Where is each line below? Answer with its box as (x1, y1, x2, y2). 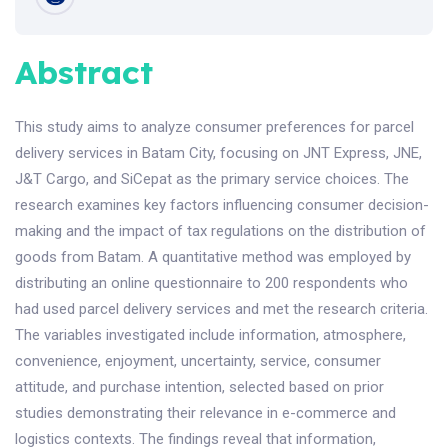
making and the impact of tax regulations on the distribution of (15, 222, 426, 241)
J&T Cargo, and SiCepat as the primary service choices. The (15, 170, 409, 189)
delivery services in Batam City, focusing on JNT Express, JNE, (15, 144, 422, 163)
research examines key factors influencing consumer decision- (15, 196, 429, 215)
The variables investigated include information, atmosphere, (15, 326, 406, 345)
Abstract (15, 52, 153, 93)
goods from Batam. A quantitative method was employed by (15, 248, 411, 267)
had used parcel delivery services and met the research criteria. (15, 300, 428, 319)
